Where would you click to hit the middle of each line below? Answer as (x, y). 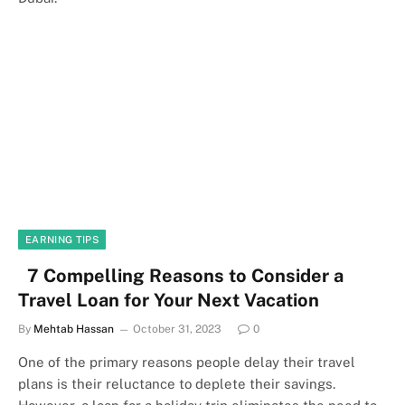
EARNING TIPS (62, 239)
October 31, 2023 (177, 329)
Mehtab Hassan (74, 329)
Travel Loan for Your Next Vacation (169, 300)
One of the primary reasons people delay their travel (187, 362)
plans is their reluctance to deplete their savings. (177, 383)
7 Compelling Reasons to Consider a (181, 275)
